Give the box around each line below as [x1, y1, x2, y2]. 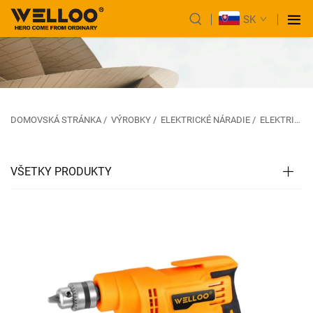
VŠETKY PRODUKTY [10, 164, 112, 178]
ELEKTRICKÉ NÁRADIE [161, 114, 250, 125]
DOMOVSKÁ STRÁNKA [10, 114, 101, 125]
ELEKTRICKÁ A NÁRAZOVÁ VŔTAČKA [260, 114, 294, 125]
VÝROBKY [111, 114, 151, 125]
